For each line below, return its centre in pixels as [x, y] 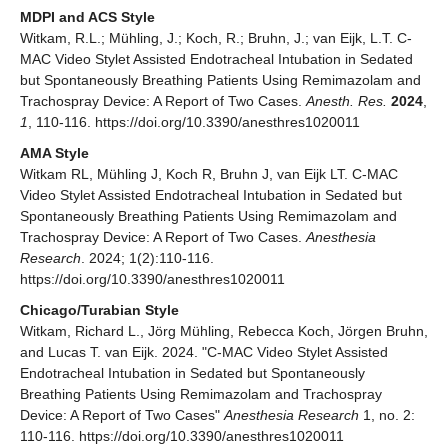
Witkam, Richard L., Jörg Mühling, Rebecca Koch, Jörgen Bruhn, [224, 330]
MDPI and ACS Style [87, 16]
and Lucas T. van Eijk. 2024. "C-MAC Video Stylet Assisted [204, 351]
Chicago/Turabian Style [99, 309]
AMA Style [54, 152]
